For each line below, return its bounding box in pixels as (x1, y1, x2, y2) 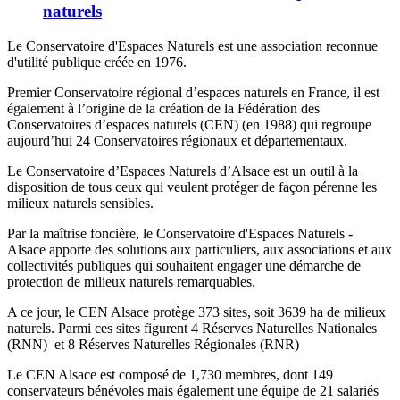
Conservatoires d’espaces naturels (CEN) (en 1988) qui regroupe (7, 117, 371, 133)
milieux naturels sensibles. (7, 196, 154, 212)
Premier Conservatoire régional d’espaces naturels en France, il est (7, 85, 379, 101)
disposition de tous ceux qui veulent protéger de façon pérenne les (7, 179, 377, 196)
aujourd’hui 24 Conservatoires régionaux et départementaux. (7, 133, 347, 149)
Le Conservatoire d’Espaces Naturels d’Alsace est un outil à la (7, 163, 358, 179)
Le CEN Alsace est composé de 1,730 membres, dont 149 (7, 367, 333, 383)
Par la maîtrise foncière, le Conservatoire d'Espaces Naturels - (7, 226, 353, 242)
